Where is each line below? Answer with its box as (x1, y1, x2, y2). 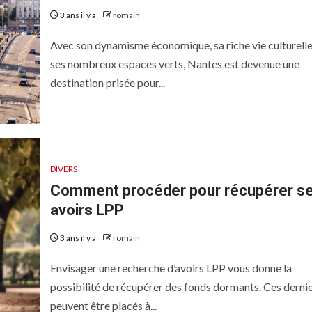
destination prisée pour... (49, 75, 165, 89)
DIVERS (49, 163, 77, 174)
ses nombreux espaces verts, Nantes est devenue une (49, 56, 299, 70)
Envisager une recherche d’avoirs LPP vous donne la (49, 260, 292, 274)
